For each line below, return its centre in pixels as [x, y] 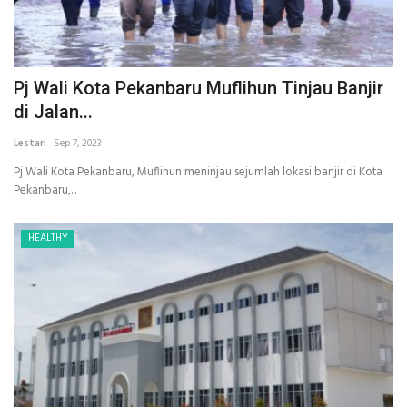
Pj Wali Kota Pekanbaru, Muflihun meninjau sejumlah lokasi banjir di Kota [198, 173]
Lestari [30, 144]
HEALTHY [48, 238]
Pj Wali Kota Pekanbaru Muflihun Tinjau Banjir [199, 89]
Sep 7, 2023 [78, 144]
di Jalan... [53, 112]
